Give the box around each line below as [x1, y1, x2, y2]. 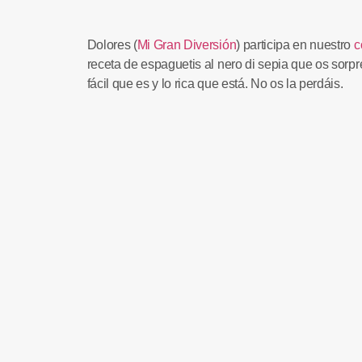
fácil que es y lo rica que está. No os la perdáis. [86, 77, 343, 90]
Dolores [86, 38, 131, 52]
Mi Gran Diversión [137, 38, 237, 52]
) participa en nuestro [236, 38, 354, 52]
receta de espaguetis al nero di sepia [86, 57, 292, 71]
